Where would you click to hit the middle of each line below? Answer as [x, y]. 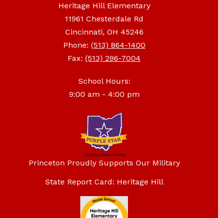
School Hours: [104, 81]
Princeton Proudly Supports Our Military [104, 163]
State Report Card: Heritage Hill [104, 182]
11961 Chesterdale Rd [104, 19]
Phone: [77, 45]
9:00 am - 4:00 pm [104, 94]
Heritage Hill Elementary [104, 6]
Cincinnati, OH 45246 [104, 32]
